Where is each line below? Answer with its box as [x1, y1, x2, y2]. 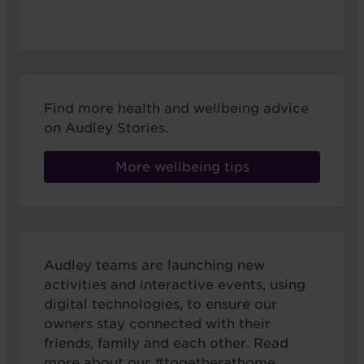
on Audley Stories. [44, 119, 168, 136]
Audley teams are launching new [44, 258, 265, 274]
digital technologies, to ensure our [44, 297, 277, 313]
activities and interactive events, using [44, 277, 305, 293]
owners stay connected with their [44, 316, 271, 332]
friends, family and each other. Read [44, 336, 288, 352]
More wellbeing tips [115, 158, 249, 175]
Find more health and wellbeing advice [44, 100, 309, 116]
